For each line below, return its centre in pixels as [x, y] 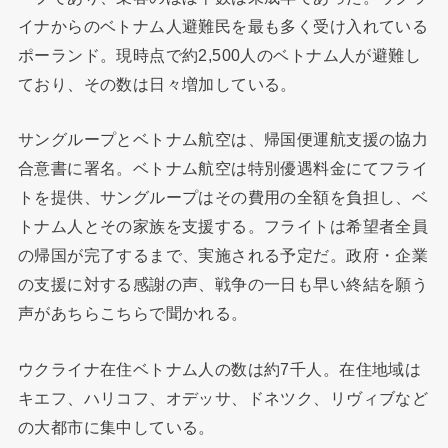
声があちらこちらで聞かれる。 [132, 313]
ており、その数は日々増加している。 [157, 84]
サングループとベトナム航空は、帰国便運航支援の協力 [223, 139]
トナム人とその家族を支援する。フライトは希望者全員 [223, 226]
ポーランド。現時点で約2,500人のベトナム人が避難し [219, 55]
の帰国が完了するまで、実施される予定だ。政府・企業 [223, 255]
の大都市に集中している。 [116, 426]
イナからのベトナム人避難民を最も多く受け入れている [223, 26]
